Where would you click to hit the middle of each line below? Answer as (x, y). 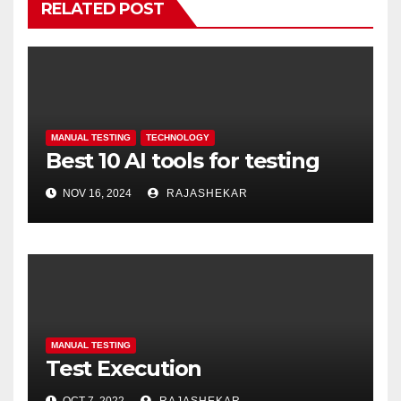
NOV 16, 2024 (96, 194)
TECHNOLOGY (178, 138)
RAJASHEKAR (205, 194)
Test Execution (124, 369)
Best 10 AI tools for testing (183, 161)
